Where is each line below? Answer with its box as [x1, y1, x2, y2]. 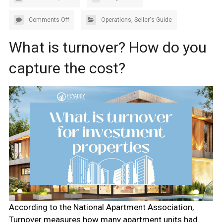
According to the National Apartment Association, [8, 202, 194, 212]
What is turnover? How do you [8, 39, 207, 56]
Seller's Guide [134, 16, 172, 24]
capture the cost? [8, 59, 125, 77]
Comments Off [28, 16, 69, 24]
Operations [101, 16, 131, 24]
